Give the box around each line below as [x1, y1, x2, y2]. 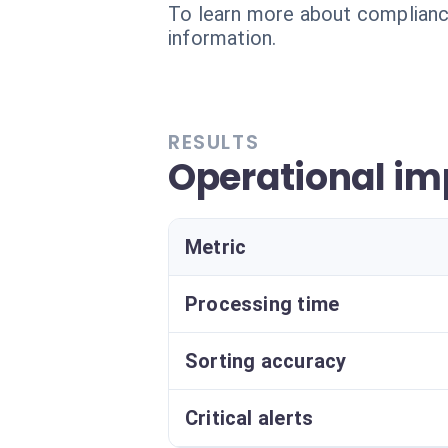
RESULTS [168, 128, 260, 156]
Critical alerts [185, 406, 314, 430]
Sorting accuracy [185, 349, 347, 373]
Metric [185, 235, 247, 259]
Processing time [185, 292, 340, 316]
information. [168, 26, 277, 50]
